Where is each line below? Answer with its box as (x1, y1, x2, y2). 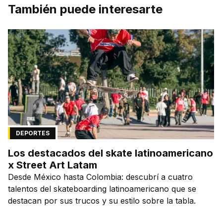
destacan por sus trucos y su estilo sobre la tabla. (8, 195, 196, 206)
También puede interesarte (8, 1, 163, 16)
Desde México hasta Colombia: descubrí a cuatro (8, 171, 193, 182)
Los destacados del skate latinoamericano (8, 147, 213, 159)
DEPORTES (16, 129, 50, 137)
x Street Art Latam (8, 159, 97, 171)
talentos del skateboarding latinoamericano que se (8, 183, 196, 194)
